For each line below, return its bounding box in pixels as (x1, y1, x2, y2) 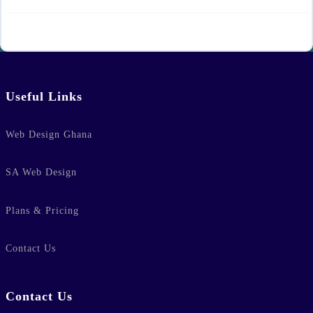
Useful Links (6, 89, 82, 104)
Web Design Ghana (6, 129, 92, 140)
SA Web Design (6, 167, 77, 178)
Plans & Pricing (6, 205, 79, 216)
